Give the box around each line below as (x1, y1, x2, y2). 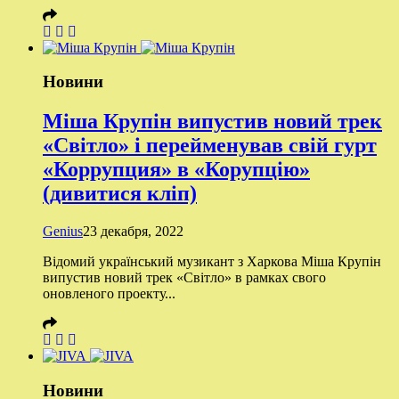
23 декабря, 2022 (83, 224, 183, 240)
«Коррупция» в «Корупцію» (43, 158, 310, 182)
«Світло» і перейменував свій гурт (43, 134, 377, 158)
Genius (43, 224, 83, 240)
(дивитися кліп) (43, 182, 197, 206)
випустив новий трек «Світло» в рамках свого (43, 270, 326, 286)
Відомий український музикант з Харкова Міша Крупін (43, 254, 381, 270)
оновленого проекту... (43, 286, 175, 302)
